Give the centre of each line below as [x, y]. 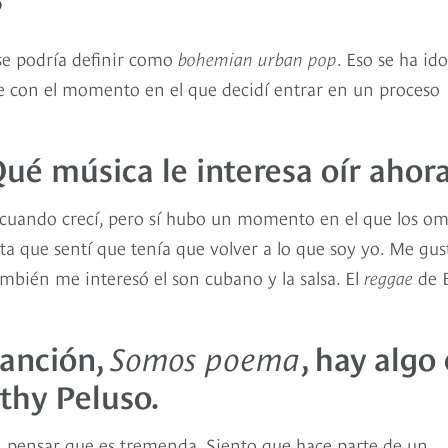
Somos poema [205, 356]
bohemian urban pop [257, 58]
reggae [388, 277]
